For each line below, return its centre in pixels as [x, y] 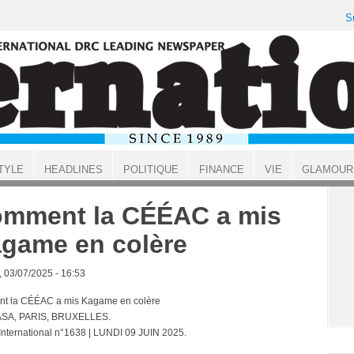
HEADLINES [73, 169]
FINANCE [221, 169]
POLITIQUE [151, 169]
